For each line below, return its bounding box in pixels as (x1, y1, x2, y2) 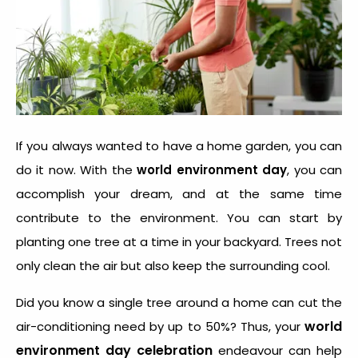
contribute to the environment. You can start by (16, 209, 342, 226)
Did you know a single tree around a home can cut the (16, 293, 342, 311)
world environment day (137, 161, 288, 178)
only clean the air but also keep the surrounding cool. (16, 257, 330, 274)
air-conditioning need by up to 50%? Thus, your (16, 317, 304, 335)
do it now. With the (16, 161, 137, 178)
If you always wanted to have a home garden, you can (16, 137, 342, 154)
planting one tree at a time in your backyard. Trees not (16, 233, 342, 250)
